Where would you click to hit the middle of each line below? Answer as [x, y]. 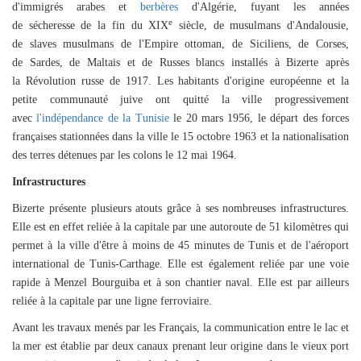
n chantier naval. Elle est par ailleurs [262, 282]
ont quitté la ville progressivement [246, 100]
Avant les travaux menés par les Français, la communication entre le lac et [180, 328]
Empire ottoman [183, 44]
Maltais [103, 62]
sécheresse [52, 25]
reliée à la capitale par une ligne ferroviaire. [112, 301]
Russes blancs [192, 62]
